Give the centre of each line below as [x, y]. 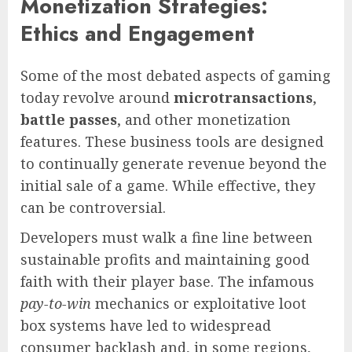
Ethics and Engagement [137, 33]
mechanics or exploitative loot [199, 303]
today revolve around [97, 97]
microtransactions [243, 97]
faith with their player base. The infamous [167, 281]
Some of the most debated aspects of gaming [176, 75]
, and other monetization [204, 119]
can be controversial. [93, 207]
